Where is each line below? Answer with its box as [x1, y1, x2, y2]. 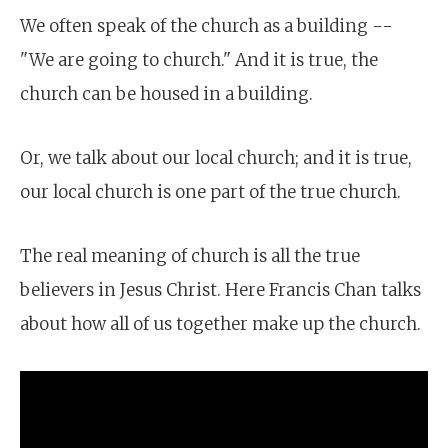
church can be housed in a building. [20, 83, 313, 105]
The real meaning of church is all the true [20, 245, 360, 267]
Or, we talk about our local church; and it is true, [20, 147, 412, 169]
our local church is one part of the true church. [20, 181, 401, 203]
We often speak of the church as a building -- [20, 15, 393, 37]
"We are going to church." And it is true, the [20, 49, 378, 71]
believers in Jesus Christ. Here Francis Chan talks [20, 279, 421, 301]
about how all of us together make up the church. [20, 313, 421, 335]
